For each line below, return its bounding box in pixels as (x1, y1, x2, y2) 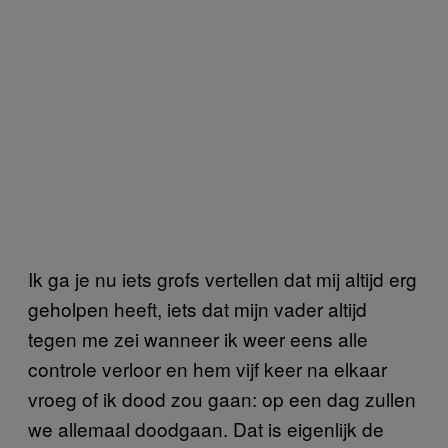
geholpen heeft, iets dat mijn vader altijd (28, 295, 367, 323)
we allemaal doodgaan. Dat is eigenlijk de (28, 415, 384, 443)
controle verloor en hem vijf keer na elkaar (28, 355, 387, 383)
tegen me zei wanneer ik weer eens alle (28, 325, 368, 353)
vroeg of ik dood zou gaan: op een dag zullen (28, 385, 416, 413)
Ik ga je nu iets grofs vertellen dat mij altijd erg (28, 265, 417, 293)
